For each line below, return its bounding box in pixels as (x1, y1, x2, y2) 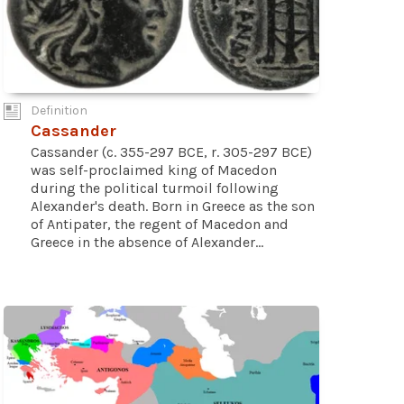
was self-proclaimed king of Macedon (31, 161, 277, 179)
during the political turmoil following (31, 179, 279, 197)
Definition (31, 102, 87, 118)
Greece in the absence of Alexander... (31, 233, 263, 251)
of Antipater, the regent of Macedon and (31, 215, 289, 233)
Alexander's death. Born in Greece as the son (31, 197, 315, 215)
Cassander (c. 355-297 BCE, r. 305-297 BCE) (31, 142, 312, 161)
